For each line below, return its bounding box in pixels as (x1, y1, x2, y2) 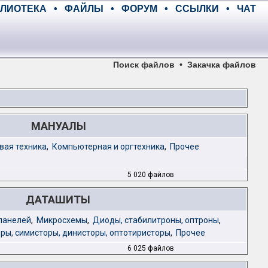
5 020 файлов (127, 170, 175, 179)
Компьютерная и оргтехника (51, 142, 165, 151)
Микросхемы (36, 215, 87, 225)
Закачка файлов (187, 60, 256, 69)
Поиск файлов (113, 60, 175, 69)
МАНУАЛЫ (31, 120, 86, 132)
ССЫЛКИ (175, 4, 219, 14)
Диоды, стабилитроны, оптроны (92, 215, 219, 225)
